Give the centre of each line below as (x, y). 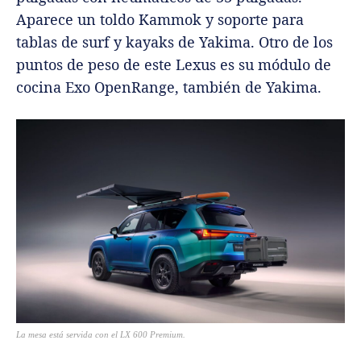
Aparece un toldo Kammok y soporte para (160, 20)
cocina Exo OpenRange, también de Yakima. (169, 87)
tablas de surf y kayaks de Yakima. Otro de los (174, 42)
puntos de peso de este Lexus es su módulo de (174, 65)
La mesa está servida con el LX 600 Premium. (101, 335)
